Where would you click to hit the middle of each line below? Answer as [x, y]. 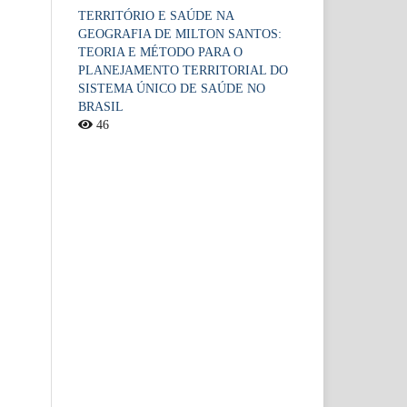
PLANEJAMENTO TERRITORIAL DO [183, 71]
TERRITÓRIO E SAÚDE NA [156, 16]
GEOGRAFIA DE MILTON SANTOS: [180, 35]
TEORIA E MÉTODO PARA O [160, 53]
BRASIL [101, 107]
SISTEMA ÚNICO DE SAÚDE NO [172, 89]
